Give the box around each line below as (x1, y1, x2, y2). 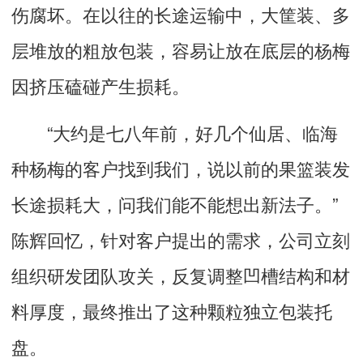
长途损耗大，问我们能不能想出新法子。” (11, 190, 338, 217)
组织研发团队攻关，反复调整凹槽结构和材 (11, 262, 350, 288)
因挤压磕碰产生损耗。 (11, 72, 190, 99)
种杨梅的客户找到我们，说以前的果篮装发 (11, 155, 350, 181)
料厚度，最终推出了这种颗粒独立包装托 (11, 297, 332, 324)
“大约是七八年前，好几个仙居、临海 (11, 119, 338, 146)
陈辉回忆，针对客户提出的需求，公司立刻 (11, 226, 350, 253)
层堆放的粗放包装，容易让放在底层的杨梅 (11, 36, 350, 63)
